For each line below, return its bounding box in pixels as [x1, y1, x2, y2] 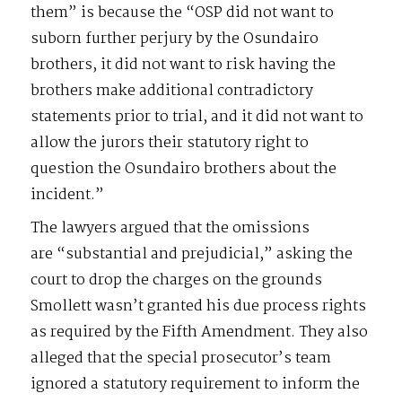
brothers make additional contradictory [31, 78, 314, 103]
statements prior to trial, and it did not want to [31, 104, 364, 129]
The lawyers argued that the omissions [31, 215, 310, 240]
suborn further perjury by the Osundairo [31, 26, 319, 51]
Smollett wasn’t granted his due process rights [31, 293, 367, 319]
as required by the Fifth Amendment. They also [31, 319, 369, 345]
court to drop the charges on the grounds [31, 267, 323, 293]
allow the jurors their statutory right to [31, 130, 310, 155]
